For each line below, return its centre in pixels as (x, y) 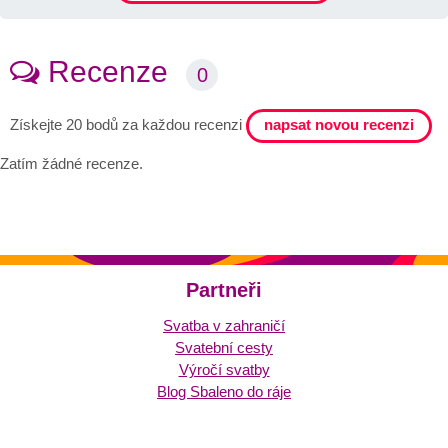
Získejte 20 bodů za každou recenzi (126, 125)
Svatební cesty (224, 348)
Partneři (224, 290)
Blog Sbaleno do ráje (224, 392)
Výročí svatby (224, 370)
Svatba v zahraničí (224, 326)
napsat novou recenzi (339, 124)
